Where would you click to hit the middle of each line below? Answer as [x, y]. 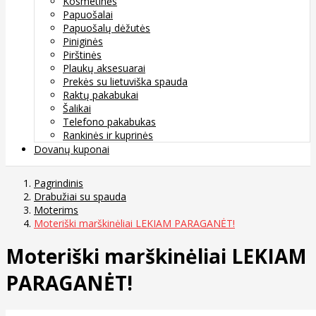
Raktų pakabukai [101, 95]
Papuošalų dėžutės [107, 28]
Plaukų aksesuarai [104, 68]
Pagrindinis [59, 183]
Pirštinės [82, 54]
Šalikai [77, 108]
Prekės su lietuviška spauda [125, 81]
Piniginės [83, 41]
